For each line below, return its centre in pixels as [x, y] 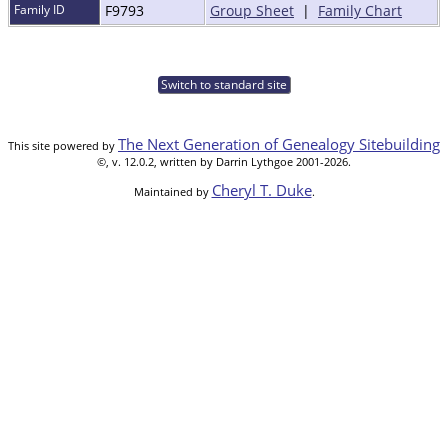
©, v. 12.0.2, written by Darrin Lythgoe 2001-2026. [224, 162]
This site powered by [63, 146]
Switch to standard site [223, 85]
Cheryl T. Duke [261, 190]
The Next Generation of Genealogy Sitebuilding [279, 144]
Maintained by [172, 192]
